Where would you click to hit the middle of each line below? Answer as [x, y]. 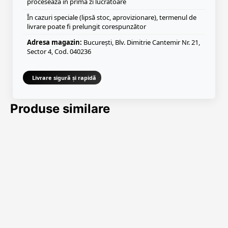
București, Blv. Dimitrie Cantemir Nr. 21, [141, 42]
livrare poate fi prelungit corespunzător [87, 26]
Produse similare [60, 109]
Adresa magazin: [54, 42]
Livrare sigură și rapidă [64, 78]
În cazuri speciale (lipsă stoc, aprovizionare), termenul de [112, 17]
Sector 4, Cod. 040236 [59, 51]
